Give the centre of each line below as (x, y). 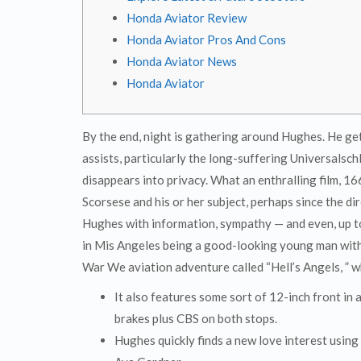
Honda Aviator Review (187, 18)
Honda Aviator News (182, 61)
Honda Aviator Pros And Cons (206, 39)
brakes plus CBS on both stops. (196, 318)
